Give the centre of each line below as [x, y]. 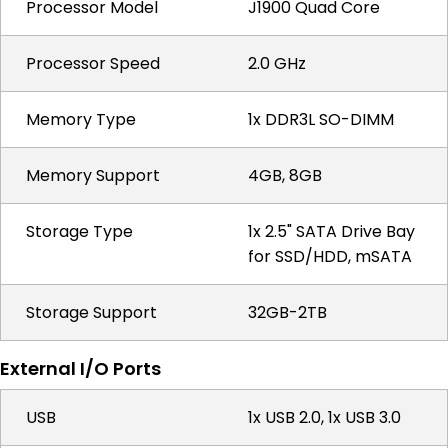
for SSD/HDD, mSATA [330, 256]
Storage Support [91, 312]
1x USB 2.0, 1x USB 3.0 [324, 417]
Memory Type [81, 119]
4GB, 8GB [285, 175]
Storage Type [79, 231]
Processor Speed [93, 63]
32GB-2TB [287, 312]
